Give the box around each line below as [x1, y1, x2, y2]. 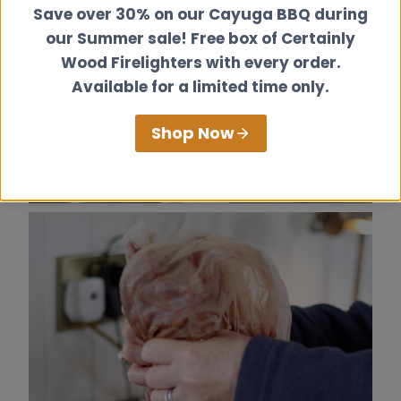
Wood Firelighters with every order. [60, 51, 341, 73]
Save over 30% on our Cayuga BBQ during [33, 3, 368, 25]
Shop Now [150, 122, 235, 144]
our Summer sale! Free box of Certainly [46, 27, 355, 49]
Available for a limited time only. [72, 75, 329, 98]
